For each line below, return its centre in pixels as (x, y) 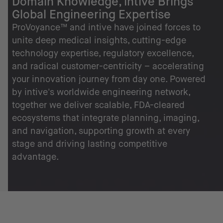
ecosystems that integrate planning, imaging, (106, 118)
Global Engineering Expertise (91, 14)
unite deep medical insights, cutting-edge (99, 40)
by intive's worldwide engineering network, (101, 92)
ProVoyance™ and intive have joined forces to (106, 27)
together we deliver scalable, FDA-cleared (98, 105)
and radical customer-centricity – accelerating (108, 66)
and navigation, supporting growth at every (101, 131)
